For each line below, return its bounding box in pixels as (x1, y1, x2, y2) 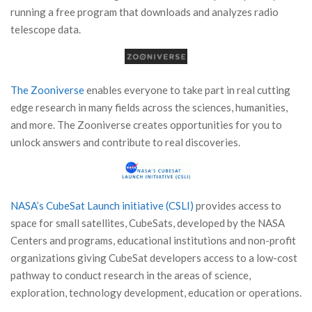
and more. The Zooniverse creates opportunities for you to (10, 118, 282, 131)
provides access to (194, 198, 281, 212)
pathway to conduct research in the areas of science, (10, 268, 251, 281)
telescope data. (10, 22, 81, 36)
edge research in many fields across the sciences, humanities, (10, 100, 288, 114)
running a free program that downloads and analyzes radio (10, 5, 279, 18)
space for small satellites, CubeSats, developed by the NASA (10, 216, 285, 229)
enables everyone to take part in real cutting (84, 83, 290, 96)
